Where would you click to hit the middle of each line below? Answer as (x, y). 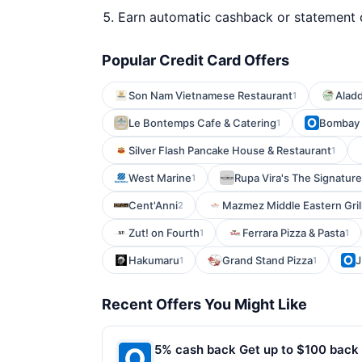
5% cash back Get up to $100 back (257, 349)
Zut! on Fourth (164, 233)
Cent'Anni (153, 205)
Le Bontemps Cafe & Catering (202, 123)
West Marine (160, 178)
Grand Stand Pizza (267, 260)
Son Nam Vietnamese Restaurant (210, 95)
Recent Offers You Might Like (204, 304)
